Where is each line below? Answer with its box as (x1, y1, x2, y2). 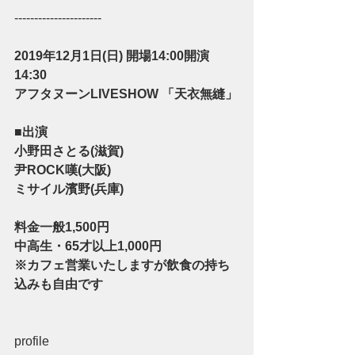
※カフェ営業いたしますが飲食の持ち (14, 258, 230, 272)
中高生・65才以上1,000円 (14, 239, 162, 253)
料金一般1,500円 (14, 219, 113, 234)
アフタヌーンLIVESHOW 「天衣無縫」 (14, 86, 238, 101)
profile (14, 334, 49, 348)
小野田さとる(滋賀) (14, 143, 124, 158)
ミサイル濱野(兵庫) (14, 181, 124, 196)
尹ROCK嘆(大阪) (14, 162, 111, 177)
